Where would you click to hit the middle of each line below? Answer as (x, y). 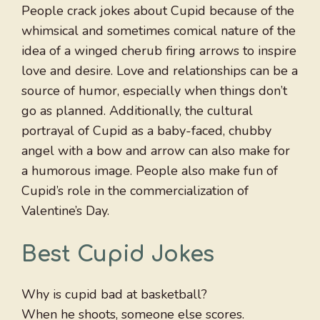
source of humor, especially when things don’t (154, 91)
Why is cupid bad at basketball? (114, 295)
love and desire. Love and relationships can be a (160, 71)
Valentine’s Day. (65, 211)
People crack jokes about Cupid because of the (158, 11)
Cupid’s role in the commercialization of (135, 191)
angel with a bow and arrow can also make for (156, 151)
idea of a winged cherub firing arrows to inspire (159, 51)
